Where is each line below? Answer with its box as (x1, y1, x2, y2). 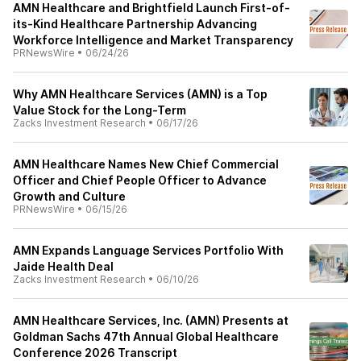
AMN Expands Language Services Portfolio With (13, 243, 284, 257)
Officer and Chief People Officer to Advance (13, 173, 267, 187)
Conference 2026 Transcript (13, 346, 177, 359)
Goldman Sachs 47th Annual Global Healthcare (13, 330, 279, 343)
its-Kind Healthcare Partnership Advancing (13, 17, 257, 31)
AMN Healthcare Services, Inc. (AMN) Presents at (13, 313, 288, 327)
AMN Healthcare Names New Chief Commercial (13, 157, 279, 171)
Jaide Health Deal (13, 259, 114, 273)
